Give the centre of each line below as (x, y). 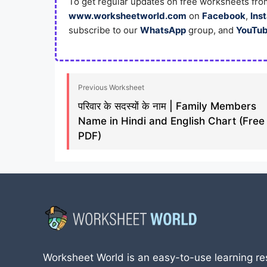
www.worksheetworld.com (128, 15)
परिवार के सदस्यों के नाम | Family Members (167, 106)
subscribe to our (104, 30)
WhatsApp (163, 30)
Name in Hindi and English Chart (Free (171, 121)
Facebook (224, 15)
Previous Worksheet (111, 87)
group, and (211, 30)
